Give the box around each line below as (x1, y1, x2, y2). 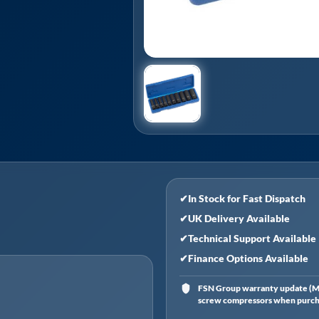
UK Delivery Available (187, 211, 290, 224)
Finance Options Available (187, 251, 308, 264)
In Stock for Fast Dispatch (187, 192, 305, 204)
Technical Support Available (187, 231, 316, 244)
